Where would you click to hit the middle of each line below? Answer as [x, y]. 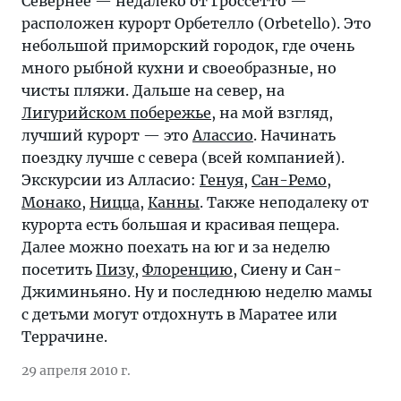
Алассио [223, 135]
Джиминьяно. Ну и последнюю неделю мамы [197, 291]
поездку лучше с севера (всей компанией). [183, 157]
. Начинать [294, 135]
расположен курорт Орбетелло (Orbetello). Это [196, 23]
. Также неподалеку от [284, 202]
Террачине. [64, 336]
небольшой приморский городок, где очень [188, 45]
